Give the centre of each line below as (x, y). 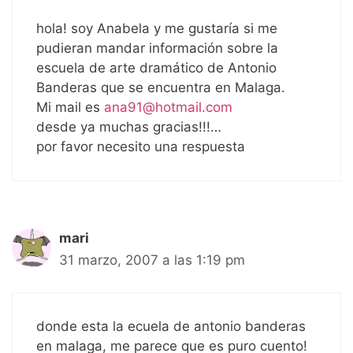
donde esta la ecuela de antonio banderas (171, 326)
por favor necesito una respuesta (141, 147)
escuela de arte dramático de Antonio (156, 68)
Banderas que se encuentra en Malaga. (161, 88)
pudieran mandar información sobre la (157, 48)
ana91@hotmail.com (168, 108)
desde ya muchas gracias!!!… (129, 127)
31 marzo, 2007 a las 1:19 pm (152, 260)
